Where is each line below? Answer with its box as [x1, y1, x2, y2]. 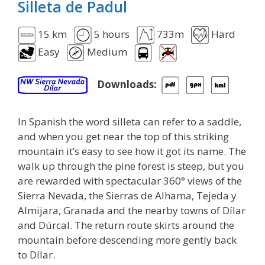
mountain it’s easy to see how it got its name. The [18, 144, 246, 159]
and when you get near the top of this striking [18, 130, 229, 144]
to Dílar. [18, 248, 55, 262]
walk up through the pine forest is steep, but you [18, 159, 244, 173]
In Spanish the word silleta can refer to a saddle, [18, 115, 241, 129]
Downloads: [90, 77, 159, 91]
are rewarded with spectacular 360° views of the [18, 174, 242, 188]
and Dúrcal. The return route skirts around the [18, 218, 234, 232]
